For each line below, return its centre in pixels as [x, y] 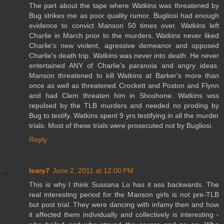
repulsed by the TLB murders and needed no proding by [124, 106]
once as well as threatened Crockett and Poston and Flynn [124, 86]
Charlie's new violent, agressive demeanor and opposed [124, 46]
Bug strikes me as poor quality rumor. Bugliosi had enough [124, 16]
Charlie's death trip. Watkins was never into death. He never [124, 56]
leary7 [39, 171]
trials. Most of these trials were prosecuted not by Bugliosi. [121, 126]
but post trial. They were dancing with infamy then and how [124, 205]
